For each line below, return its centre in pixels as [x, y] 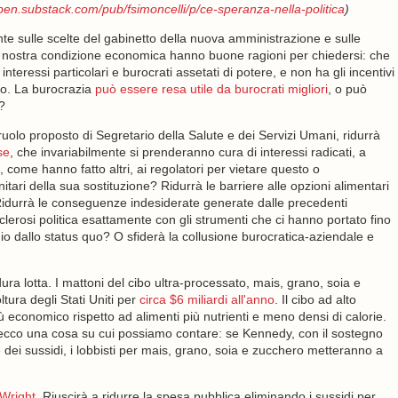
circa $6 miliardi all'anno [207, 299]
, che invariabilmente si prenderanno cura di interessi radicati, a [187, 152]
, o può [347, 89]
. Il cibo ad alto [315, 299]
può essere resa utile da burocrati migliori [211, 89]
